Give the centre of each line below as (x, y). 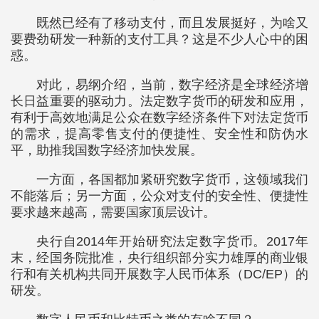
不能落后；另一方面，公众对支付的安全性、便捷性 (159, 196)
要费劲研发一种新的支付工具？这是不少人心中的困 (159, 39)
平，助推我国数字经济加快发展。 (107, 150)
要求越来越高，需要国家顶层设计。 (113, 212)
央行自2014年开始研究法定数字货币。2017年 (172, 241)
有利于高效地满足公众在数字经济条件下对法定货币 (159, 117)
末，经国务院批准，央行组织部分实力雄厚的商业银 (159, 258)
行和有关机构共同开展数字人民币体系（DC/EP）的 (159, 274)
